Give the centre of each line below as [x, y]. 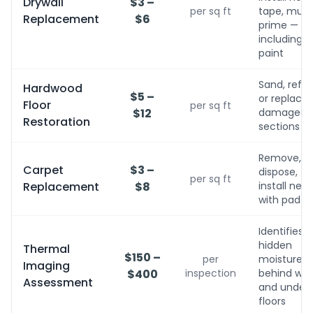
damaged [283, 112]
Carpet [43, 170]
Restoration [57, 122]
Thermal [46, 249]
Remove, [280, 158]
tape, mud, [285, 11]
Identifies [281, 231]
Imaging [46, 266]
